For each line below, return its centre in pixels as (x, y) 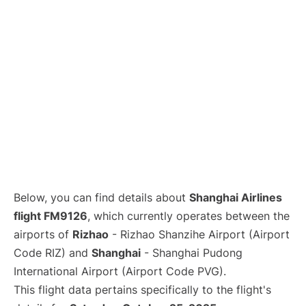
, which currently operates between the (189, 216)
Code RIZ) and (53, 253)
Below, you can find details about (101, 198)
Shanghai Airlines (236, 198)
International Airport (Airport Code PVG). (120, 272)
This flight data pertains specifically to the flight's (142, 290)
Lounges (30, 13)
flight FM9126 (51, 216)
